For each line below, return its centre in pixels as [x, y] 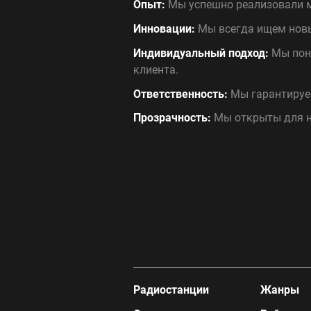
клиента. [156, 69]
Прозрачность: [172, 118]
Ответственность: [180, 94]
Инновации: [164, 28]
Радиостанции [171, 290]
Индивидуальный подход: [201, 53]
